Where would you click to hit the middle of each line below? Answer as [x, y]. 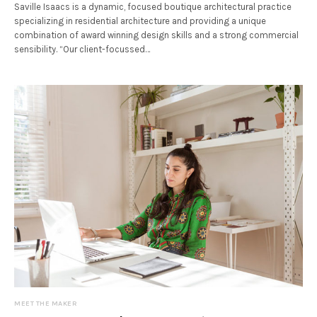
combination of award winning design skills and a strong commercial [157, 35]
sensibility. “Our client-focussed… [82, 49]
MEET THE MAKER [46, 304]
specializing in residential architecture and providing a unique [140, 21]
